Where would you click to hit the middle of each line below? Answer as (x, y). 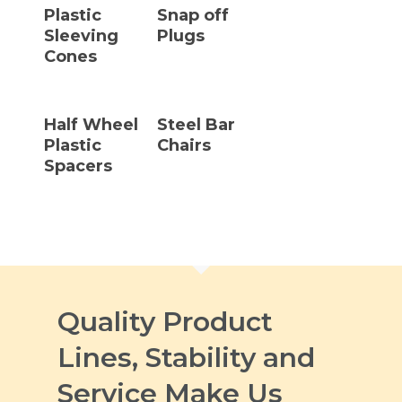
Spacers (78, 166)
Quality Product (165, 322)
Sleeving (81, 35)
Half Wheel (91, 124)
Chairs (184, 145)
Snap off (193, 15)
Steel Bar (196, 124)
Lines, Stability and (186, 358)
